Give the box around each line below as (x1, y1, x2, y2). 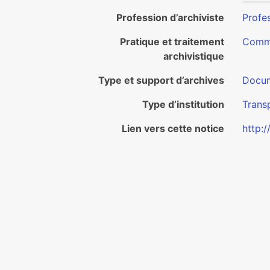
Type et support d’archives (98, 74, 224, 86)
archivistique (163, 50, 224, 62)
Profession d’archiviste (116, 11, 224, 24)
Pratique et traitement (120, 36, 224, 48)
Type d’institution (142, 98, 224, 110)
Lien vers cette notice (122, 122, 224, 134)
